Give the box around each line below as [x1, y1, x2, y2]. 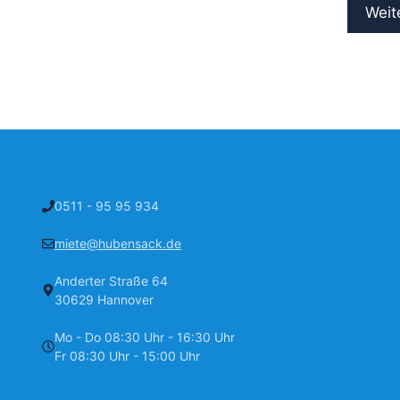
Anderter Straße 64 [54, 273, 168, 289]
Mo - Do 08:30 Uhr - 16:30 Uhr [54, 329, 235, 346]
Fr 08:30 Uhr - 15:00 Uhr [54, 348, 200, 364]
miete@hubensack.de [54, 236, 181, 252]
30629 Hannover [54, 292, 154, 308]
